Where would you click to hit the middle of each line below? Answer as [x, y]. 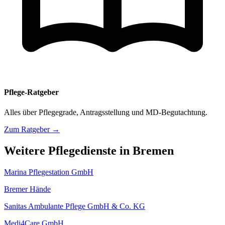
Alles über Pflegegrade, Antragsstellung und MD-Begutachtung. [106, 112]
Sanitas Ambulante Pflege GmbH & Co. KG [75, 206]
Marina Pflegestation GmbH [49, 172]
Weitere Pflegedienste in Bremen [89, 150]
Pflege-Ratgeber [31, 92]
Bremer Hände [27, 189]
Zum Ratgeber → [32, 129]
